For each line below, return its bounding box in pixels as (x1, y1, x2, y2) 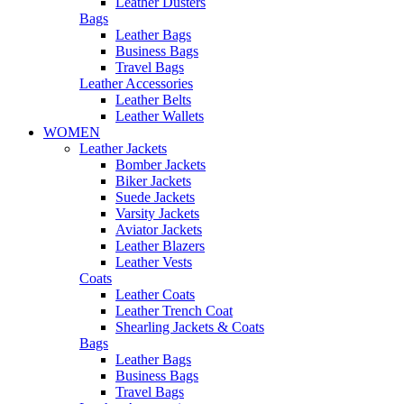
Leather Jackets (79, 141, 167, 156)
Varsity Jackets (115, 206, 199, 221)
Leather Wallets (115, 108, 204, 124)
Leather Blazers (115, 238, 205, 253)
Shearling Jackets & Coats (115, 319, 264, 335)
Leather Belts (115, 92, 191, 107)
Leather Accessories (79, 76, 193, 91)
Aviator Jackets (115, 222, 202, 237)
